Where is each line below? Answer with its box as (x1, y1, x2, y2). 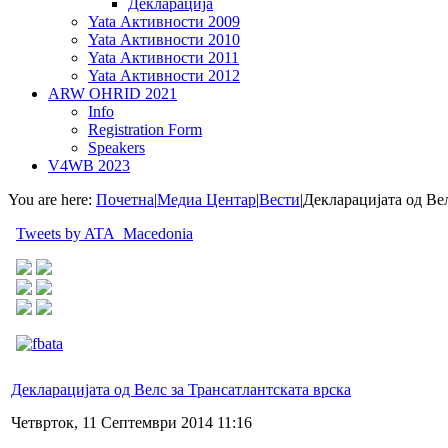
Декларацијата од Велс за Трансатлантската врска (11, 381, 351, 398)
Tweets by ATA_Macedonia (16, 225, 193, 242)
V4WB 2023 (48, 157, 130, 174)
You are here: (8, 191, 92, 208)
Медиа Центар (157, 191, 256, 208)
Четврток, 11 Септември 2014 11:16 (11, 414, 252, 431)
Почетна (96, 191, 154, 208)
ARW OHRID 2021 (48, 85, 177, 102)
